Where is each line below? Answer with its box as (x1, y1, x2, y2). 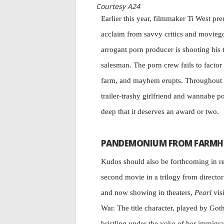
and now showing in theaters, (101, 188, 194, 196)
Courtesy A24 (96, 1, 140, 11)
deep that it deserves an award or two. (101, 107, 219, 115)
